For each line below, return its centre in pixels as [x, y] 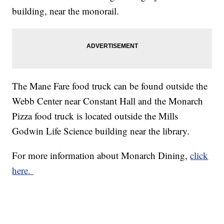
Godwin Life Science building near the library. [101, 131]
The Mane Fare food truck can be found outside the [110, 86]
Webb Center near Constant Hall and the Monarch [108, 101]
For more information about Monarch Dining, [101, 155]
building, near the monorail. [66, 11]
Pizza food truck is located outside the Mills [95, 116]
